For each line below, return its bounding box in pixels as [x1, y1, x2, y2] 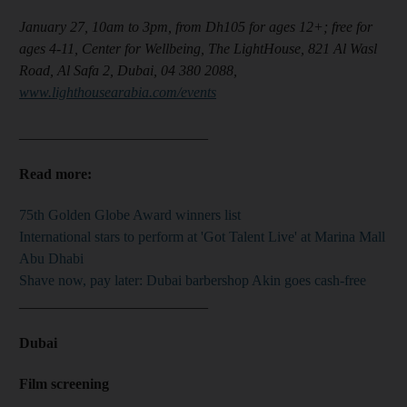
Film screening [19, 375, 109, 392]
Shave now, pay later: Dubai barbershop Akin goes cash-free [19, 272, 366, 288]
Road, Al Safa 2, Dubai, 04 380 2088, [19, 62, 237, 78]
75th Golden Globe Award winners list [19, 206, 241, 223]
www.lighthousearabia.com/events [19, 84, 216, 100]
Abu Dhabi [19, 250, 87, 266]
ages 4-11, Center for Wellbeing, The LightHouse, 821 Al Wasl [19, 40, 377, 56]
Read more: [19, 165, 92, 182]
